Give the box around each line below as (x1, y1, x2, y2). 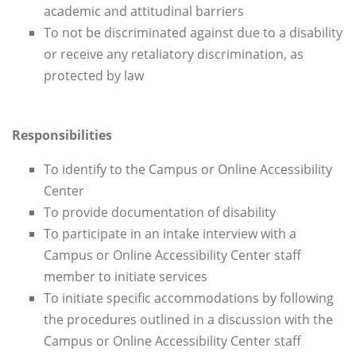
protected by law (44, 67, 144, 85)
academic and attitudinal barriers (44, 2, 244, 21)
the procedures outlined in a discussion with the (44, 311, 333, 329)
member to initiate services (44, 268, 207, 286)
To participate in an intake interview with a (44, 225, 296, 243)
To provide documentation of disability (44, 203, 276, 222)
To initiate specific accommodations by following (44, 289, 334, 308)
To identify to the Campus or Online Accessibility (44, 161, 332, 179)
